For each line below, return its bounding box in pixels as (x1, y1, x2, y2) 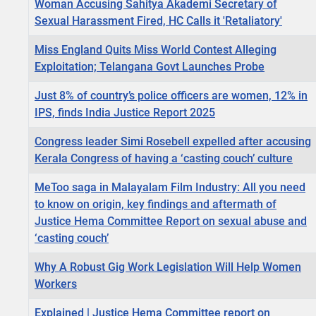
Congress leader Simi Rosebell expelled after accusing (35, 135, 311, 149)
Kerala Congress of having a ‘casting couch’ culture (35, 152, 293, 166)
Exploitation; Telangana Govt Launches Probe (35, 60, 265, 74)
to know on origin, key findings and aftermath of (35, 197, 276, 212)
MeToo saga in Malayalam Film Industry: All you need (35, 181, 305, 195)
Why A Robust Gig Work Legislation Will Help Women (35, 260, 301, 274)
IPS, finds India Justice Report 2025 (35, 106, 215, 120)
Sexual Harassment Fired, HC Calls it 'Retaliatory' (35, 14, 282, 28)
